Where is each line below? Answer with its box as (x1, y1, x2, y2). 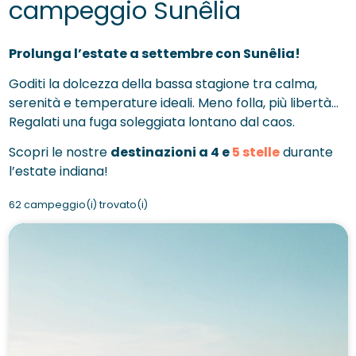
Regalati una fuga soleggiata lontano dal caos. (8, 113, 295, 131)
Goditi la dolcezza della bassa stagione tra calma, (8, 75, 317, 93)
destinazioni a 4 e (110, 143, 232, 161)
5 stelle (231, 143, 280, 161)
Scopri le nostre (8, 143, 110, 161)
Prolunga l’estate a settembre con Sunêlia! (8, 44, 300, 63)
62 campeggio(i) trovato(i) (8, 198, 148, 211)
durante (279, 143, 333, 161)
